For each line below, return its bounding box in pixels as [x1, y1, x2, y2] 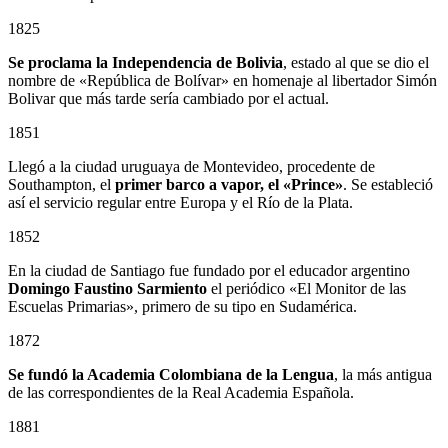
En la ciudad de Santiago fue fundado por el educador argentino [8, 262, 410, 280]
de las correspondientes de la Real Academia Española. [8, 384, 354, 402]
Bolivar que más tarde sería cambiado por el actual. [8, 90, 329, 108]
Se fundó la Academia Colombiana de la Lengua [8, 366, 334, 384]
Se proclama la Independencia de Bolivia [8, 54, 283, 72]
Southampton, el [8, 176, 115, 194]
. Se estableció [343, 176, 433, 194]
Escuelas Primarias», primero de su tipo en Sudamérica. [8, 298, 357, 316]
